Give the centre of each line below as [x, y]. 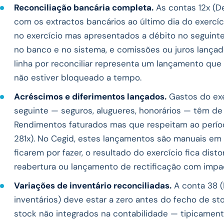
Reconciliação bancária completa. [84, 8]
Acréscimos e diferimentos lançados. [90, 97]
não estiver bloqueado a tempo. [78, 78]
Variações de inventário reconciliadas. [93, 186]
